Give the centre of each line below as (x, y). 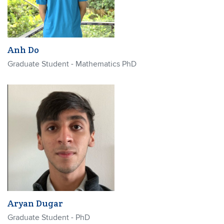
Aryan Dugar (35, 203)
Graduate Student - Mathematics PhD (72, 64)
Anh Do (23, 49)
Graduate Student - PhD (49, 217)
